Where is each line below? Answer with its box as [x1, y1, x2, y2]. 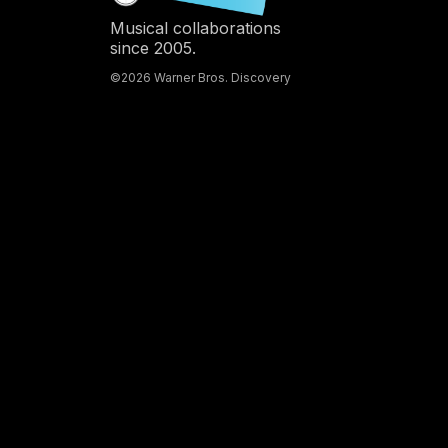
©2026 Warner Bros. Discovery [109, 70, 291, 86]
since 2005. [109, 37, 196, 58]
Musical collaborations [109, 17, 281, 38]
